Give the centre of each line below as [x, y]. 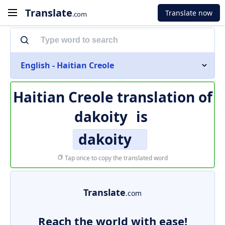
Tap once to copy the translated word [116, 158]
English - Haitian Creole [67, 65]
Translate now [189, 13]
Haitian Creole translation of [113, 97]
